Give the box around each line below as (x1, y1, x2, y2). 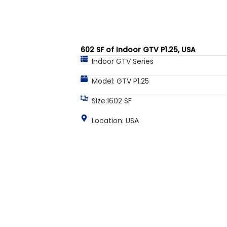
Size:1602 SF (92, 96, 132, 106)
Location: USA (92, 116, 139, 126)
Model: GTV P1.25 (92, 76, 149, 87)
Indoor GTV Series (92, 56, 154, 67)
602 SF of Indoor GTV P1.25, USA (80, 45, 196, 55)
